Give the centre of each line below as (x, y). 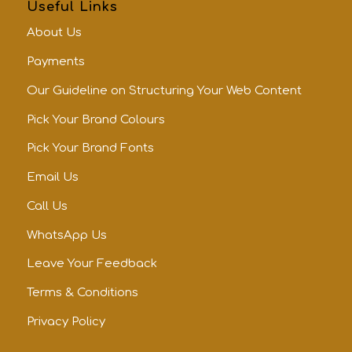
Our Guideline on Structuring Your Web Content (164, 90)
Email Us (52, 178)
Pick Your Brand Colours (95, 119)
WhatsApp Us (66, 235)
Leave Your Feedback (92, 264)
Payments (55, 62)
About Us (54, 33)
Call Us (47, 206)
